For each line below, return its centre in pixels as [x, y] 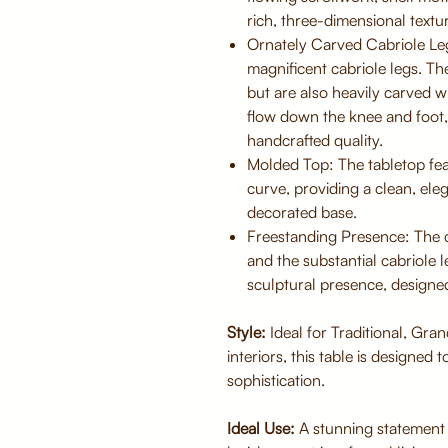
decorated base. [302, 212]
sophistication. [276, 380]
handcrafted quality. [315, 140]
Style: [246, 332]
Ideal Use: [261, 428]
